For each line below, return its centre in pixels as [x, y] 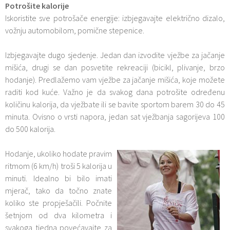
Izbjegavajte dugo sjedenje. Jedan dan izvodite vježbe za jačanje [115, 55]
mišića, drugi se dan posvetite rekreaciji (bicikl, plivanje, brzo [115, 67]
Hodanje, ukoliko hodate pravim [59, 154]
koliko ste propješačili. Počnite [59, 203]
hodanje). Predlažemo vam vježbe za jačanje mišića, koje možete [115, 80]
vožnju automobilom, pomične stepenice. [75, 30]
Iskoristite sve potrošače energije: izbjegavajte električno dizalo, [115, 18]
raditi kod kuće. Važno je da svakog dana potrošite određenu [115, 92]
